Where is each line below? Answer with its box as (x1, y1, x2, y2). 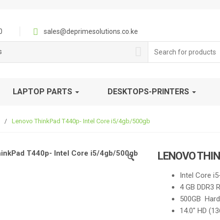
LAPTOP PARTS (13, 87, 74, 96)
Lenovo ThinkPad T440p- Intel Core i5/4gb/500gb (12, 117, 150, 125)
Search (148, 42, 173, 51)
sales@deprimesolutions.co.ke (42, 27, 138, 35)
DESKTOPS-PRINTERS (108, 87, 191, 96)
